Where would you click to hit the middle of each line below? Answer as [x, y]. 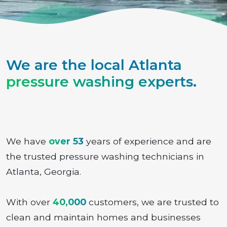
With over [29, 202]
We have [27, 141]
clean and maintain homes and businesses [103, 217]
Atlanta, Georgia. [44, 172]
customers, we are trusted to [153, 202]
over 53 [66, 141]
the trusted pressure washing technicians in [105, 156]
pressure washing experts [100, 82]
